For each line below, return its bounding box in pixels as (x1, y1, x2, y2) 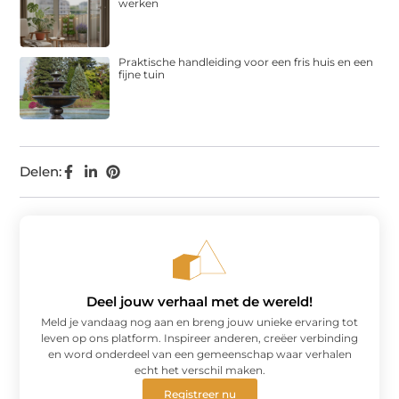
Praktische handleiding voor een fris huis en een (118, 55, 374, 69)
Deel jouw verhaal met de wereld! (86, 292, 313, 310)
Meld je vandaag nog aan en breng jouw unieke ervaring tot (41, 314, 358, 329)
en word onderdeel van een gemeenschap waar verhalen (47, 346, 352, 361)
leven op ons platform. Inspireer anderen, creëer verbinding (41, 330, 358, 345)
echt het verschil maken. (134, 362, 265, 377)
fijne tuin (118, 68, 166, 82)
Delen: (20, 162, 62, 180)
